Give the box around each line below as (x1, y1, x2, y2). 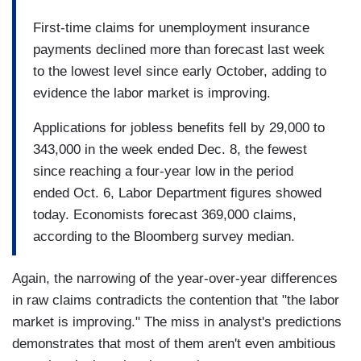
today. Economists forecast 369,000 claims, (33, 206, 297, 222)
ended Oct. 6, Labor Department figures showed (33, 185, 322, 201)
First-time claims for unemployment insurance (33, 19, 309, 35)
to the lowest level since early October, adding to (33, 63, 326, 79)
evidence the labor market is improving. (33, 85, 271, 101)
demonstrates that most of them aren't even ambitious (12, 336, 336, 352)
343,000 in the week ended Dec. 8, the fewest (33, 141, 307, 157)
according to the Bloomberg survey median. (33, 228, 295, 244)
